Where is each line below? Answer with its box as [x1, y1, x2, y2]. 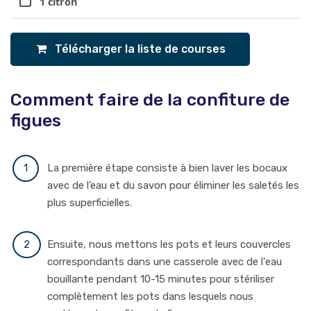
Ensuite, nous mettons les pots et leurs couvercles [47, 238, 292, 251]
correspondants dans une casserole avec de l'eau [47, 255, 283, 269]
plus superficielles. [47, 196, 133, 210]
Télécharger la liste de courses [52, 42, 226, 56]
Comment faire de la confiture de [10, 89, 289, 110]
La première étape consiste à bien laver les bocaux [47, 162, 288, 175]
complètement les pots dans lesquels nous [47, 290, 254, 303]
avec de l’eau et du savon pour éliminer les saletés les [47, 179, 300, 192]
